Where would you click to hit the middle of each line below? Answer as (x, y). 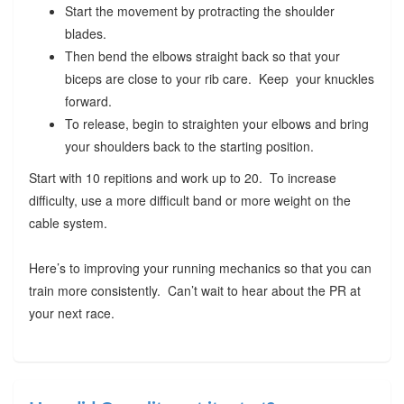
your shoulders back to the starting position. (191, 146)
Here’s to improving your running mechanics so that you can (200, 267)
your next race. (73, 312)
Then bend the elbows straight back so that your (202, 55)
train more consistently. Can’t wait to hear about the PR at (194, 290)
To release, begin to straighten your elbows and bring (216, 123)
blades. (85, 33)
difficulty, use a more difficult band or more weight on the (189, 200)
